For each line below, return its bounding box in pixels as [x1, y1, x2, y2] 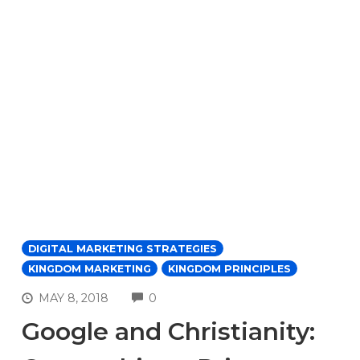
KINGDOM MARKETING [28, 262, 151, 275]
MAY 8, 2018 [39, 291, 109, 306]
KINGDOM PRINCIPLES [168, 262, 291, 275]
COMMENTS [156, 288, 229, 304]
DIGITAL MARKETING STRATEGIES [28, 242, 217, 255]
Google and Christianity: [22, 317, 315, 347]
